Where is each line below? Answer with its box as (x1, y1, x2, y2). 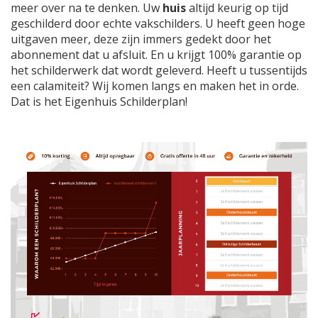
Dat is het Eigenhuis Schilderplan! (11, 94, 187, 110)
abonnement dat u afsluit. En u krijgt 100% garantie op (11, 47, 302, 63)
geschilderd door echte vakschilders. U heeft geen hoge (11, 16, 305, 32)
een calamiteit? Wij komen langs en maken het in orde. (11, 78, 299, 94)
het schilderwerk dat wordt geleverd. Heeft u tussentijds (11, 62, 307, 79)
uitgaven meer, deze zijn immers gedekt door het (11, 31, 271, 48)
